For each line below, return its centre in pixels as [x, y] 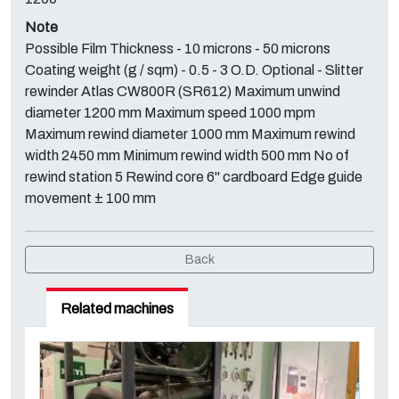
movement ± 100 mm [90, 198]
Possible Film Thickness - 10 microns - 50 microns [178, 49]
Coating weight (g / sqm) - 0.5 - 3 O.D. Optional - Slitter [194, 70]
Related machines [117, 309]
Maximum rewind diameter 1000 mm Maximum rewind [190, 134]
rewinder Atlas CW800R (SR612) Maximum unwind [183, 91]
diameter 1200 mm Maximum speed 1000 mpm [170, 113]
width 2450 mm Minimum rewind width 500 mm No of [187, 155]
